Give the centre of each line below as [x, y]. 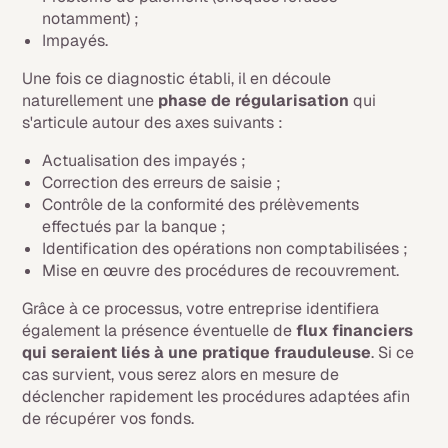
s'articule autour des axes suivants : [153, 122]
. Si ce [393, 352]
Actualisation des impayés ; [146, 160]
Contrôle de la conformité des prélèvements [201, 204]
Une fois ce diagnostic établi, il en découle [177, 78]
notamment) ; [91, 18]
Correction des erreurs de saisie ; [162, 182]
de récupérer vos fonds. [108, 418]
